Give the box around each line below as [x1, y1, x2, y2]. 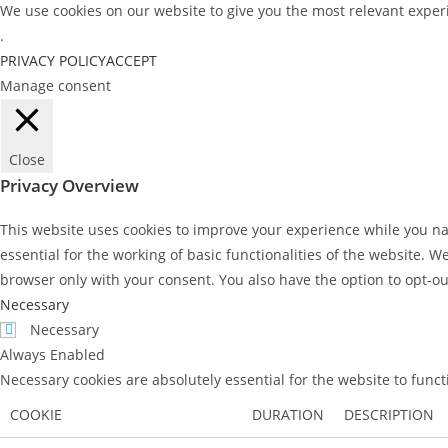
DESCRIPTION [344, 405, 434, 424]
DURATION [252, 405, 324, 424]
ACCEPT [106, 51, 157, 70]
